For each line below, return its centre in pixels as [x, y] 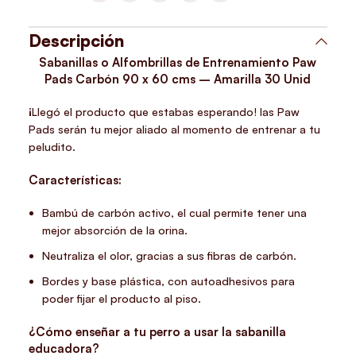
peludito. [52, 147]
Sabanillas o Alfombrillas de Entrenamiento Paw [178, 63]
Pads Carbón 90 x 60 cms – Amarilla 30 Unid [178, 79]
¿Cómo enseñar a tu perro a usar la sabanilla [158, 332]
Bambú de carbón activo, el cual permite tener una [175, 213]
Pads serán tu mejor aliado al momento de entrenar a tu [175, 130]
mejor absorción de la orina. [115, 230]
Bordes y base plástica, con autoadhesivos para [169, 281]
